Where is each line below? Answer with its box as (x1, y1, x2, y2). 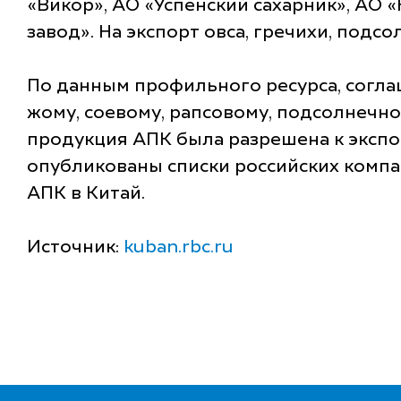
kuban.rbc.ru (124, 239, 234, 258)
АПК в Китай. (27, 185, 145, 204)
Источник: (27, 239, 124, 258)
